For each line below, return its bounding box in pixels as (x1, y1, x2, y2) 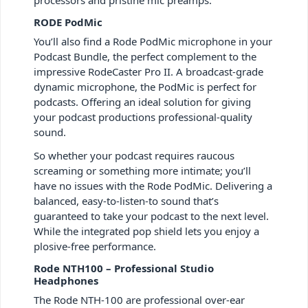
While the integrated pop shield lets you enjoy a (34, 223, 259, 238)
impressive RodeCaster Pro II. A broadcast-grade (34, 64, 263, 78)
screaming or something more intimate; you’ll (34, 163, 251, 177)
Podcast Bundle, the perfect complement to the (34, 49, 256, 63)
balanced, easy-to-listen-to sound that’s (34, 193, 219, 208)
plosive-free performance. (34, 239, 156, 253)
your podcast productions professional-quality (34, 109, 252, 124)
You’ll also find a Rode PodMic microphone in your (34, 34, 272, 48)
